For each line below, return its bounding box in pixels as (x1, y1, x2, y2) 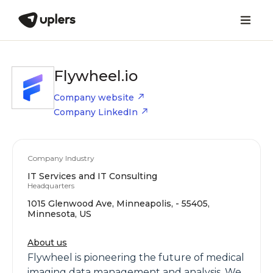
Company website (54, 92, 134, 103)
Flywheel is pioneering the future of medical (27, 252, 244, 263)
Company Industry (27, 154, 94, 163)
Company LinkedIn (54, 107, 138, 118)
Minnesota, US (27, 208, 91, 219)
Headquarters (27, 181, 74, 190)
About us (27, 237, 67, 248)
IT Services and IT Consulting (27, 171, 157, 182)
